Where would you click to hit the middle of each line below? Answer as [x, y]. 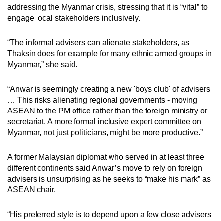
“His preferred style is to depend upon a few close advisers [109, 214]
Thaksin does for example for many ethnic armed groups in [110, 53]
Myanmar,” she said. [42, 64]
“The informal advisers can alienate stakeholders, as [98, 42]
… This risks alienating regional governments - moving [102, 100]
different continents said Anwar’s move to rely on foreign [105, 168]
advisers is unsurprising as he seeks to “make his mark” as [109, 179]
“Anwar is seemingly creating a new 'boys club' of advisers [109, 89]
